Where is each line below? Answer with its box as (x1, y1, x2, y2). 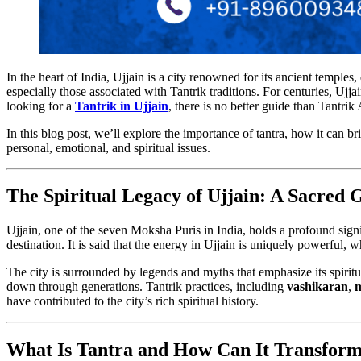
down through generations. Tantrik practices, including (6, 280, 287, 294)
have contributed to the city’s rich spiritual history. (6, 294, 259, 309)
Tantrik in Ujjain (75, 98, 168, 113)
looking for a (6, 98, 75, 113)
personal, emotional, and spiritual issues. (6, 140, 210, 155)
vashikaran (287, 280, 348, 294)
